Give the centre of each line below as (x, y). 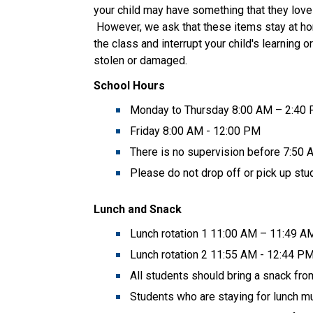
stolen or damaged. (144, 60)
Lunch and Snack (138, 209)
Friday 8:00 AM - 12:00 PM (198, 131)
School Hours (130, 85)
